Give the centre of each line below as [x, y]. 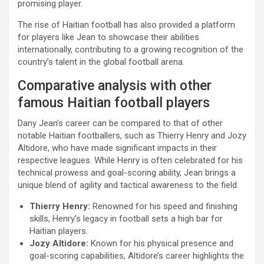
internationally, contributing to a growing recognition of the [131, 50]
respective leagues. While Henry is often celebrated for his [130, 161]
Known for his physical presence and [161, 244]
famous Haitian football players [114, 103]
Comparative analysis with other [115, 86]
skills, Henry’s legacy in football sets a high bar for [126, 219]
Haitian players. [59, 231]
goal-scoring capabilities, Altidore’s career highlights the [137, 256]
